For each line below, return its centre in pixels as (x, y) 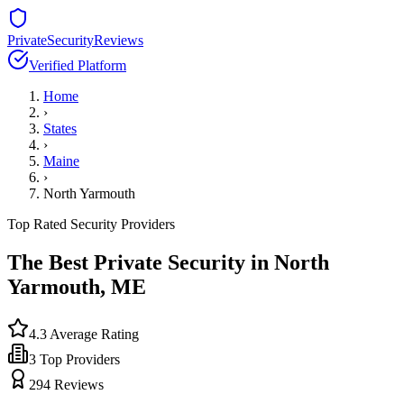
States (60, 129)
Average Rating (93, 334)
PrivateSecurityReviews (75, 40)
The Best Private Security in (141, 262)
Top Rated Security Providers (91, 224)
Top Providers (78, 359)
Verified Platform (78, 65)
